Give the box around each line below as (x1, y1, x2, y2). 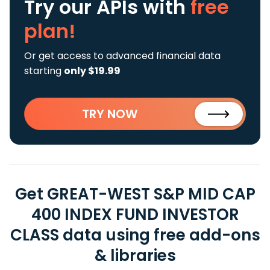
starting (24, 64, 64, 78)
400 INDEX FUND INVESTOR (31, 204, 239, 225)
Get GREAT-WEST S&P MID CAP (14, 183, 256, 205)
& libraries (94, 245, 176, 266)
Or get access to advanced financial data (24, 49, 221, 63)
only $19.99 (64, 64, 121, 78)
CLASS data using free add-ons (10, 224, 260, 246)
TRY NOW (82, 105, 137, 122)
